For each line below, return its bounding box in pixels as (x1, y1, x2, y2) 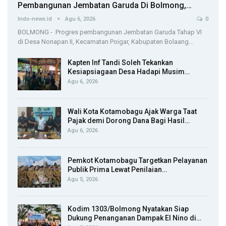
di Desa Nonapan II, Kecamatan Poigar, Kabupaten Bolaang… (18, 38, 193, 46)
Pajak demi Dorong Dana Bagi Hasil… (68, 116, 190, 125)
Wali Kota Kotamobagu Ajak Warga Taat (68, 107, 197, 116)
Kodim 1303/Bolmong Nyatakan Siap (68, 205, 189, 213)
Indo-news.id (18, 16, 53, 23)
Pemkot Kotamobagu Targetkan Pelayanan (68, 156, 207, 164)
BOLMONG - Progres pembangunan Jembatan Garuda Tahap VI (18, 28, 202, 36)
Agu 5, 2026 (68, 176, 98, 183)
